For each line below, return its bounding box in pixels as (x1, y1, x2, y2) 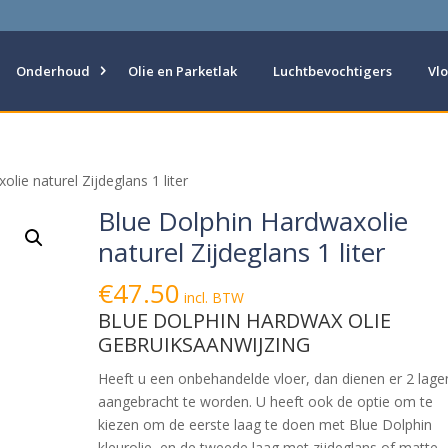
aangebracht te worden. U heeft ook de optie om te (98, 392, 434, 411)
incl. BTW (184, 288, 245, 307)
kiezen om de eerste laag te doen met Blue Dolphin (98, 415, 433, 434)
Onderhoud (16, 62, 90, 80)
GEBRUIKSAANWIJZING (98, 331, 312, 358)
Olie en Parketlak (128, 62, 237, 80)
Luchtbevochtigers (273, 62, 392, 80)
